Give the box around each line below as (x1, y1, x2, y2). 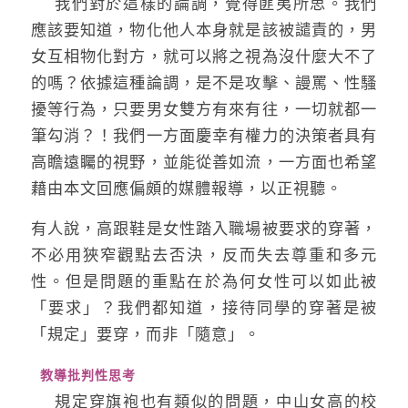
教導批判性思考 (30, 367, 136, 382)
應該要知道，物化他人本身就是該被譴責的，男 (30, 21, 378, 40)
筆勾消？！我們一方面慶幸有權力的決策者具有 (30, 127, 378, 146)
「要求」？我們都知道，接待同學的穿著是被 (30, 298, 378, 317)
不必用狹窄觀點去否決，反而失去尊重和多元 (30, 245, 378, 264)
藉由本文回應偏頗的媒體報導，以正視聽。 (30, 179, 342, 199)
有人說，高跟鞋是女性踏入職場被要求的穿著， (30, 219, 378, 238)
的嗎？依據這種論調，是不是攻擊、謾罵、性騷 (30, 74, 378, 93)
